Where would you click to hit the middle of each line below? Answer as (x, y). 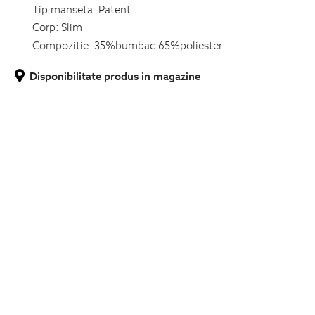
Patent (114, 9)
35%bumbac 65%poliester (158, 45)
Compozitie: (62, 45)
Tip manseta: (64, 9)
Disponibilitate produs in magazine (115, 76)
